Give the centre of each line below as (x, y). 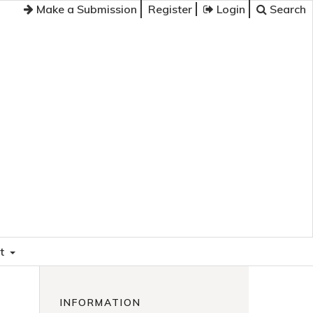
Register (170, 9)
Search (286, 9)
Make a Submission (85, 9)
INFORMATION (101, 302)
